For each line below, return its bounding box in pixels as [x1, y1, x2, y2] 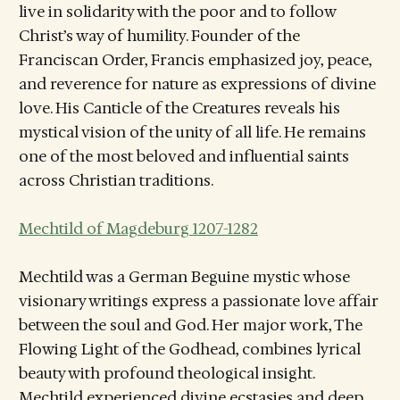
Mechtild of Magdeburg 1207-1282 [18, 219, 258, 239]
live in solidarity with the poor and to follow [18, 2, 336, 21]
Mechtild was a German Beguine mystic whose [18, 267, 350, 287]
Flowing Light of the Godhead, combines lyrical [18, 339, 361, 360]
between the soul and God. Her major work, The [18, 315, 362, 336]
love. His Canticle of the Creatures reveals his [18, 98, 340, 118]
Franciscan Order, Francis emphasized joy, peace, [18, 50, 371, 70]
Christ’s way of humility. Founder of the [18, 26, 300, 46]
